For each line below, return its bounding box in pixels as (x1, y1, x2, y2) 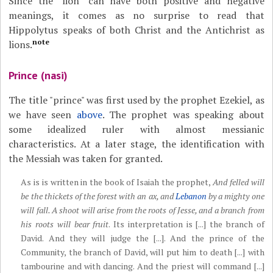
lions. (9, 38, 33, 51)
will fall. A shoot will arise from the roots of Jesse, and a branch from (21, 204, 264, 216)
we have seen (9, 108, 77, 121)
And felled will (213, 176, 264, 188)
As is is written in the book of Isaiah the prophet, (21, 176, 213, 188)
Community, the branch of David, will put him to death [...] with (21, 246, 264, 258)
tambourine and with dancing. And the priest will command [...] (21, 260, 264, 272)
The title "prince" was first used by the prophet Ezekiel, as (9, 93, 264, 107)
